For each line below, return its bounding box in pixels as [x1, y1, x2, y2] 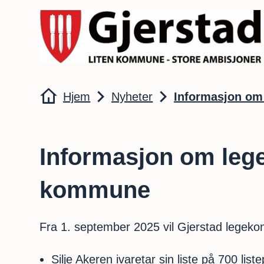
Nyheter [111, 90, 153, 103]
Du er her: [39, 88, 81, 98]
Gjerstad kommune [39, 11, 118, 21]
